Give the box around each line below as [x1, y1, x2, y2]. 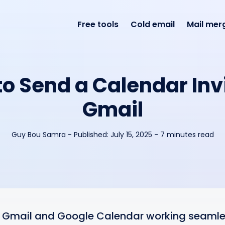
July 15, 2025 [110, 130, 152, 140]
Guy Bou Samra [11, 130, 66, 140]
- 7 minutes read [154, 130, 214, 140]
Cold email [130, 19, 175, 30]
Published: [73, 130, 110, 140]
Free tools [77, 19, 119, 30]
